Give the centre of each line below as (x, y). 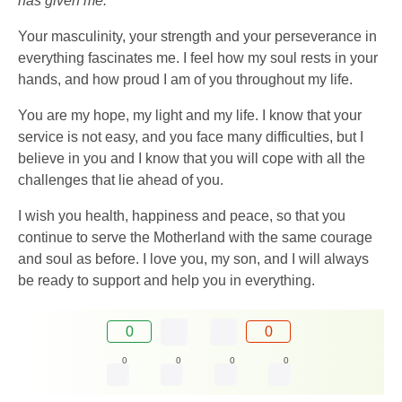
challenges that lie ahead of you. (121, 179)
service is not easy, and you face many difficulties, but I (191, 136)
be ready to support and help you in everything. (166, 280)
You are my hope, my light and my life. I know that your (190, 115)
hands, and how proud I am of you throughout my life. (185, 79)
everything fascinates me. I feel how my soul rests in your (198, 57)
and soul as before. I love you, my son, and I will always (193, 258)
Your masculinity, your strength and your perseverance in (197, 36)
